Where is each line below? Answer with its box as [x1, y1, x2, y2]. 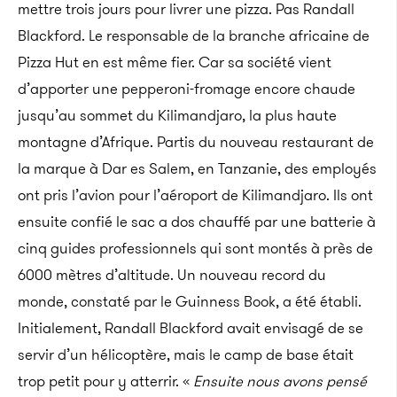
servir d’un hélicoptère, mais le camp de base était [18, 343, 354, 365]
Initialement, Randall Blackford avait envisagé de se [18, 316, 363, 339]
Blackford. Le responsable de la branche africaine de [18, 24, 370, 46]
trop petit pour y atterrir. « [18, 370, 190, 392]
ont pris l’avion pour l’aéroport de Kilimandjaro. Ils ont [18, 183, 373, 206]
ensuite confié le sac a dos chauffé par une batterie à [18, 210, 376, 232]
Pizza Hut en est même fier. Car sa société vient [18, 51, 331, 73]
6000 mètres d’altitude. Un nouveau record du [18, 263, 326, 285]
